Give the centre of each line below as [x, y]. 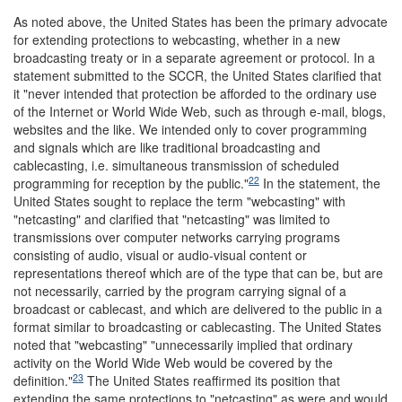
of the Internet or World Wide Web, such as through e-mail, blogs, [200, 111]
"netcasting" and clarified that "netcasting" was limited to [172, 219]
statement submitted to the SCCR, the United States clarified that [197, 75]
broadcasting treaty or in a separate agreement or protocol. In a [194, 57]
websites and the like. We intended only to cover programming [190, 129]
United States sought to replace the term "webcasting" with [179, 201]
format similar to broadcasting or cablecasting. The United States [197, 327]
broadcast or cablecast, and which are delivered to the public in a [198, 309]
